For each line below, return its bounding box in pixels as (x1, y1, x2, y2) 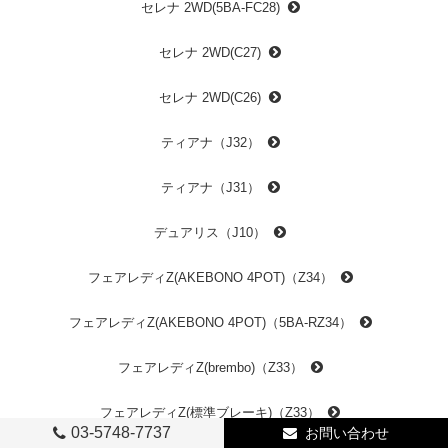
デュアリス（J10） (154, 224, 266, 240)
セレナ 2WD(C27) (159, 44, 261, 60)
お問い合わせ (305, 425, 389, 441)
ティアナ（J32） (160, 134, 260, 150)
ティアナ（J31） (160, 179, 260, 195)
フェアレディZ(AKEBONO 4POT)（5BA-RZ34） (68, 314, 352, 330)
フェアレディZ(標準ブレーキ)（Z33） (100, 404, 320, 420)
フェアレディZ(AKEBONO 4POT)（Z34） (87, 269, 333, 285)
